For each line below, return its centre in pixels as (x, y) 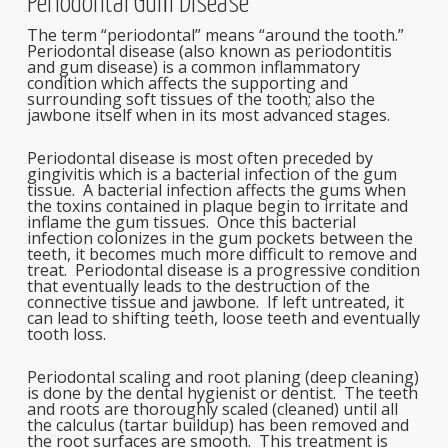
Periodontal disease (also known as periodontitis (209, 51)
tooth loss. (66, 334)
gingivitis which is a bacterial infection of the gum (211, 174)
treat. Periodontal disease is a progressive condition (223, 270)
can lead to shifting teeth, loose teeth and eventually (223, 318)
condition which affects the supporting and (187, 83)
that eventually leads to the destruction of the (198, 286)
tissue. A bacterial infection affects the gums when (216, 190)
